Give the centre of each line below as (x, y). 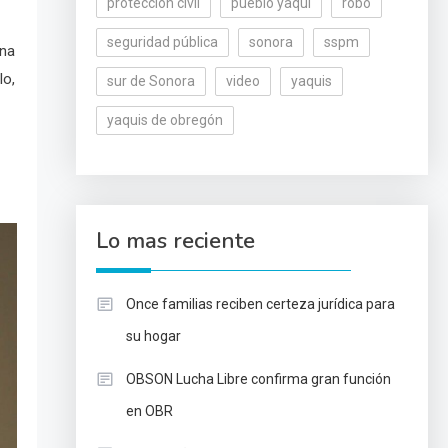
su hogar (153, 336)
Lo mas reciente (175, 241)
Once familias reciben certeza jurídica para (260, 304)
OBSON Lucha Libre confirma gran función (258, 379)
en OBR (149, 411)
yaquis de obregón (164, 120)
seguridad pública (162, 42)
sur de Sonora (150, 81)
